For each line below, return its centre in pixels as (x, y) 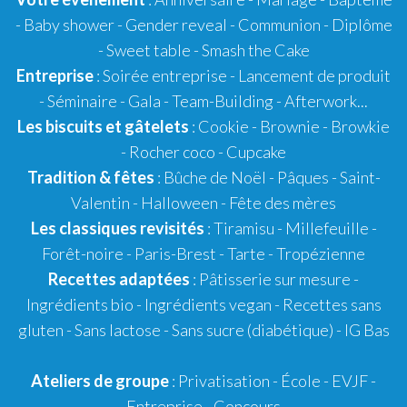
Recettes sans (332, 304)
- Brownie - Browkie (319, 126)
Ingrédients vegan (208, 304)
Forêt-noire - (88, 253)
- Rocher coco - (174, 152)
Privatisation (224, 381)
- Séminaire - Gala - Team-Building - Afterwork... (203, 101)
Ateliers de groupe (100, 381)
